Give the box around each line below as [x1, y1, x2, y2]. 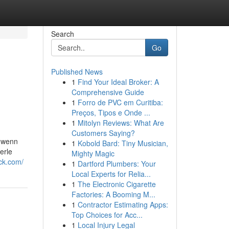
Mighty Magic [71, 148, 114, 158]
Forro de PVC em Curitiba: [77, 97, 163, 107]
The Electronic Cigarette [77, 179, 156, 189]
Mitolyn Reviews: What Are [77, 118, 164, 128]
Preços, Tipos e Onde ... [71, 107, 150, 118]
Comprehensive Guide [71, 87, 144, 97]
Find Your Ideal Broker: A [77, 77, 159, 87]
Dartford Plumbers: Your [77, 158, 156, 169]
